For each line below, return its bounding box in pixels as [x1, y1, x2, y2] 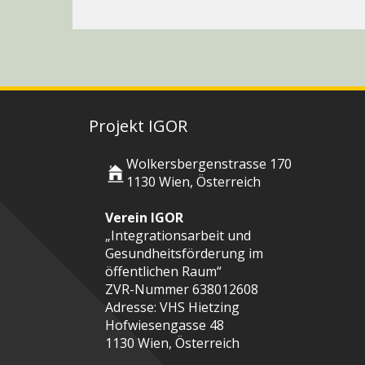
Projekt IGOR [89, 115, 187, 138]
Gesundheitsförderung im [105, 244, 263, 263]
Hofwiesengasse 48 [105, 316, 224, 335]
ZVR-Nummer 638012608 [105, 280, 258, 299]
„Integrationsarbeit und [105, 226, 251, 245]
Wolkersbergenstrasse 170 [126, 155, 292, 174]
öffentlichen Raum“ [105, 262, 222, 281]
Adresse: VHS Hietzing [105, 298, 240, 317]
